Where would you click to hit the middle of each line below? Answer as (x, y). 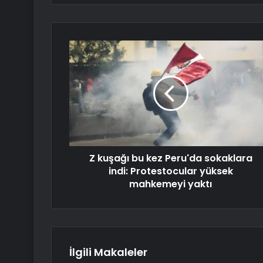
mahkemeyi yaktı (171, 184)
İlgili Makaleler (108, 252)
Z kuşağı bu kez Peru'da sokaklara (171, 159)
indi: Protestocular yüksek (171, 171)
